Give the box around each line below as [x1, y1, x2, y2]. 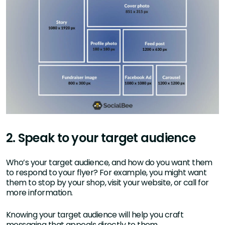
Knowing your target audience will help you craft [6, 209, 184, 221]
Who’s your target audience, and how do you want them [6, 157, 212, 169]
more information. [6, 187, 75, 199]
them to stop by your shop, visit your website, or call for [6, 177, 209, 189]
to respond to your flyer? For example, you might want [6, 167, 207, 179]
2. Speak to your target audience [6, 130, 195, 147]
